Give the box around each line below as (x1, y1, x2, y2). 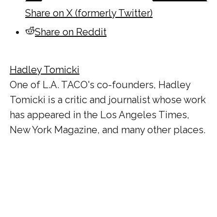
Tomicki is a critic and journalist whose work (10, 94, 206, 106)
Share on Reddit (35, 26, 107, 38)
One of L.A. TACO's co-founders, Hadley (10, 79, 190, 91)
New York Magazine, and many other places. (10, 124, 205, 136)
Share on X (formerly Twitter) (25, 7, 153, 19)
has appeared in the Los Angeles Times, (10, 109, 189, 121)
